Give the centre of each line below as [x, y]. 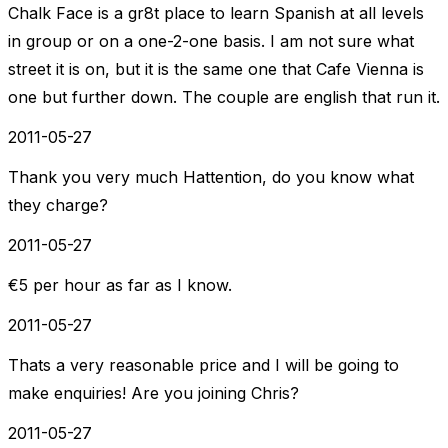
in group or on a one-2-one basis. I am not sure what [211, 41]
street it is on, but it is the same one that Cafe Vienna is [216, 69]
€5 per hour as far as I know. [120, 285]
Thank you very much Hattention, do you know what [211, 177]
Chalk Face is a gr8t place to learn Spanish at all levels [216, 13]
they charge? [58, 205]
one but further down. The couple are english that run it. [224, 97]
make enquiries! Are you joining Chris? [153, 393]
